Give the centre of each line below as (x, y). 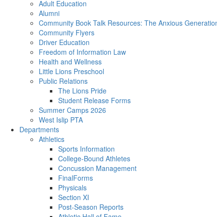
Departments (39, 129)
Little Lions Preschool (71, 71)
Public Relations (63, 81)
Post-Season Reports (91, 207)
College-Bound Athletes (94, 158)
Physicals (72, 187)
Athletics (52, 139)
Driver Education (64, 42)
